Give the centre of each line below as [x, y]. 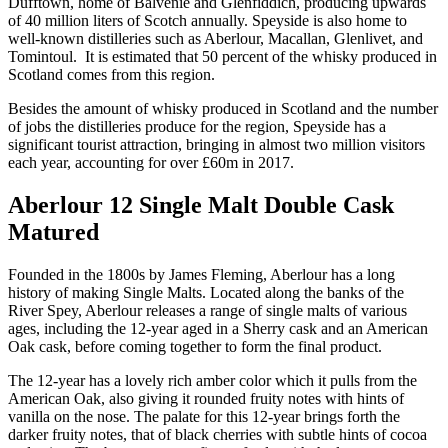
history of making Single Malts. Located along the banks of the [206, 293]
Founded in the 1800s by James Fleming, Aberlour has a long [201, 275]
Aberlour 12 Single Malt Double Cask [201, 205]
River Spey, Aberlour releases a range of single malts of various [207, 311]
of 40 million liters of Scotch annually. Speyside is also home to [207, 21]
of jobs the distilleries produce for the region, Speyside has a [197, 127]
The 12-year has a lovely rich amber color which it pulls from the [212, 381]
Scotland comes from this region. [111, 75]
